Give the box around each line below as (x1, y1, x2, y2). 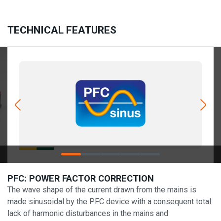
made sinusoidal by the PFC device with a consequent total (7, 197, 211, 207)
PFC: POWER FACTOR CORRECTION (7, 173, 154, 184)
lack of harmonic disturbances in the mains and (7, 209, 168, 219)
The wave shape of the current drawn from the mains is (7, 185, 196, 195)
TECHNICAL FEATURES (7, 24, 116, 37)
